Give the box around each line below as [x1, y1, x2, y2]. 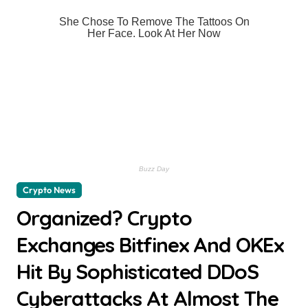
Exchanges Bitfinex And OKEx [16, 232, 284, 258]
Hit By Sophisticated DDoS [16, 258, 259, 285]
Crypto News [23, 184, 76, 195]
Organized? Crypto [16, 205, 192, 231]
